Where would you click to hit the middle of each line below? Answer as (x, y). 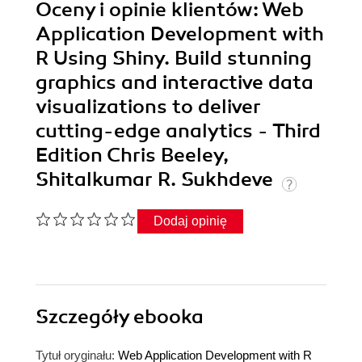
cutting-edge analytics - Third (178, 131)
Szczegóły (84, 317)
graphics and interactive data (175, 83)
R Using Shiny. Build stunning (174, 59)
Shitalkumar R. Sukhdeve (157, 180)
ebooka (168, 317)
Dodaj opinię (190, 221)
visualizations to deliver (148, 107)
